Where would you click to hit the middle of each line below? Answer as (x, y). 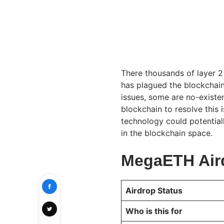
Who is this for (155, 211)
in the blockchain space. (168, 133)
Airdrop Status (155, 191)
